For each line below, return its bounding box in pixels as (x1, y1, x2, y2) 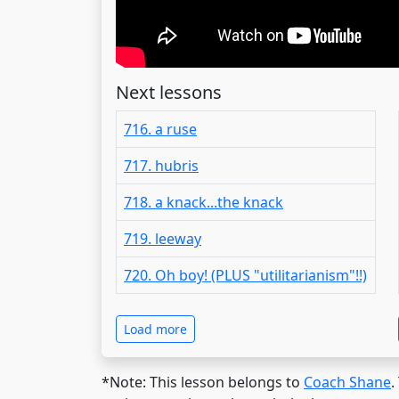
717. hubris (124, 155, 199, 175)
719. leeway (124, 228, 201, 248)
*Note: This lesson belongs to (102, 371, 304, 392)
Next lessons (116, 79, 222, 104)
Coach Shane (304, 371, 391, 392)
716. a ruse (124, 118, 197, 139)
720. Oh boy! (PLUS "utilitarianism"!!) (124, 265, 367, 285)
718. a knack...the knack (124, 191, 283, 212)
